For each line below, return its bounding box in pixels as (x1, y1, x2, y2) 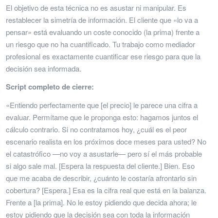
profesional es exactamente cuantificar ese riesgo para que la (6, 51, 200, 61)
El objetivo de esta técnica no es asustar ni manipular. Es (6, 2, 186, 13)
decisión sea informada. (6, 63, 81, 73)
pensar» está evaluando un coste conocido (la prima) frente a (6, 26, 200, 37)
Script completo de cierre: (6, 81, 94, 92)
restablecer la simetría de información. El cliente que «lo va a (6, 14, 198, 25)
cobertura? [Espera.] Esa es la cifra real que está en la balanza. (6, 184, 206, 195)
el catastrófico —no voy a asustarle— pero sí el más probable (6, 148, 202, 159)
